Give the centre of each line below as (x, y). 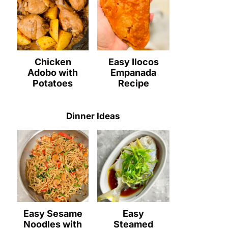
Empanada (134, 73)
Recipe (133, 83)
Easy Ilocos (133, 62)
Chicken (53, 62)
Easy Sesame (53, 213)
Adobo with (53, 73)
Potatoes (53, 83)
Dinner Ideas (93, 116)
